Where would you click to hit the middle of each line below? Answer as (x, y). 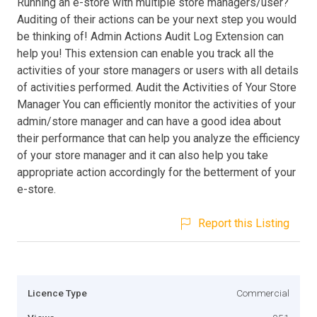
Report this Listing (244, 223)
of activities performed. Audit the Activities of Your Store (157, 87)
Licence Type (57, 293)
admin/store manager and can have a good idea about (149, 121)
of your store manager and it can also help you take (143, 155)
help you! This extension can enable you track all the (145, 53)
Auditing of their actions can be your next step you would (157, 19)
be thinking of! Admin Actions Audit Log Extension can (150, 36)
